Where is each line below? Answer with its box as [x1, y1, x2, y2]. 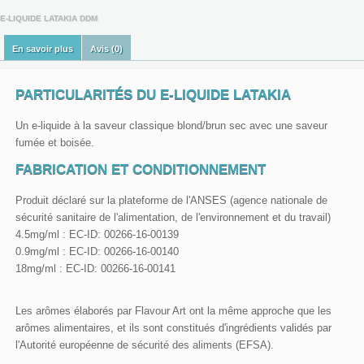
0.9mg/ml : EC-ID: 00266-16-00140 [15, 245, 179, 258]
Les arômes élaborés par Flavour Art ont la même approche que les [15, 304, 331, 317]
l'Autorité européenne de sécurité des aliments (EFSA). [15, 338, 274, 351]
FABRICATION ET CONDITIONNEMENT [15, 161, 266, 177]
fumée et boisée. [15, 136, 107, 149]
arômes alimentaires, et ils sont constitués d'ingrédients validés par [15, 321, 331, 334]
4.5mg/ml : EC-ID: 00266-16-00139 [15, 227, 179, 240]
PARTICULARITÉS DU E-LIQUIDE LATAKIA [15, 86, 291, 102]
